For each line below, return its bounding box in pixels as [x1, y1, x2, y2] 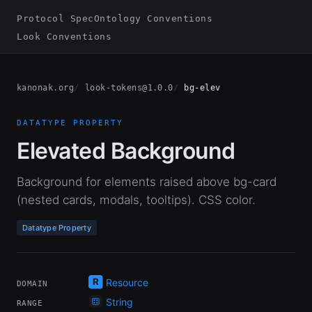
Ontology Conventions [93, 13, 213, 24]
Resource [106, 276, 149, 288]
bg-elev [184, 83, 221, 93]
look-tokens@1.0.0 [84, 83, 173, 93]
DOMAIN [17, 279, 48, 288]
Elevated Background [17, 137, 235, 164]
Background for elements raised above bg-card [17, 175, 276, 189]
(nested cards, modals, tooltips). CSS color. [17, 193, 256, 207]
